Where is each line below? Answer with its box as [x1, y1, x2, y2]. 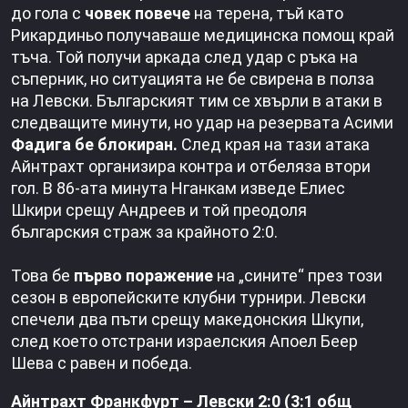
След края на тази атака [178, 135, 370, 155]
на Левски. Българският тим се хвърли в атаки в [11, 91, 382, 111]
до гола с [11, 4, 85, 24]
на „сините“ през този [217, 266, 382, 286]
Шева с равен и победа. [11, 353, 192, 373]
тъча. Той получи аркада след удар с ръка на [11, 47, 358, 67]
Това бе [11, 266, 70, 286]
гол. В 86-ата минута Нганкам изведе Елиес [11, 178, 345, 199]
